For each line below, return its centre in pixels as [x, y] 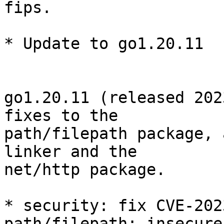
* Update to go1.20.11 [104, 44]
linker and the [70, 152]
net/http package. [85, 170]
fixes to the [61, 116]
